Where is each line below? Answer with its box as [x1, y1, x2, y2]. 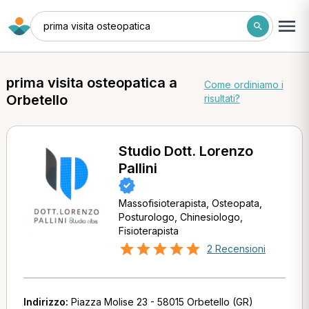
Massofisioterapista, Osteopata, [118, 197, 262, 209]
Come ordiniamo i [203, 79, 283, 90]
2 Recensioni [206, 243, 266, 255]
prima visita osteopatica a [6, 74, 177, 91]
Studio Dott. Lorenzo [118, 143, 253, 159]
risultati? [203, 92, 240, 104]
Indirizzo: [23, 296, 71, 308]
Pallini [118, 160, 157, 177]
